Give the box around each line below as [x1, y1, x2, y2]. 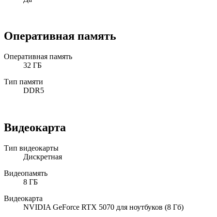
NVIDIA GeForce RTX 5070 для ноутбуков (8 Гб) [23, 203, 184, 212]
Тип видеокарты [4, 144, 59, 153]
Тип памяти [4, 77, 43, 86]
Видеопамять [4, 169, 47, 178]
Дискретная [23, 153, 62, 161]
